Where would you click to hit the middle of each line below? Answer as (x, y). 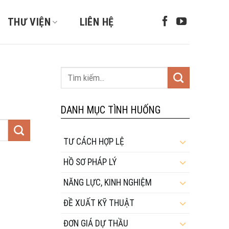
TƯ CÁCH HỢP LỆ (94, 141)
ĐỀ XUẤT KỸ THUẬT (99, 203)
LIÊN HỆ (97, 22)
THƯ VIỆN (29, 22)
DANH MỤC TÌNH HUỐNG (110, 110)
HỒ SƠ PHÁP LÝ (90, 162)
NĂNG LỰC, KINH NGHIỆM (107, 182)
